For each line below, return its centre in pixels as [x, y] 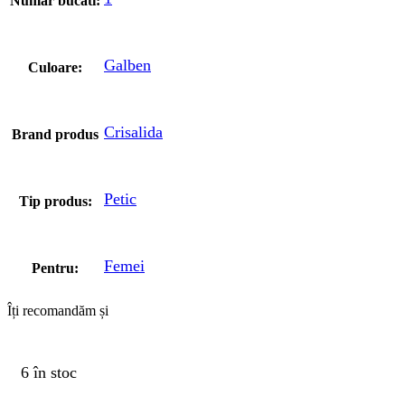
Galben [127, 66]
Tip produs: [55, 202]
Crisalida [133, 132]
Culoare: [55, 68]
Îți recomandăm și [58, 311]
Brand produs [55, 135]
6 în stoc [49, 372]
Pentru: [55, 268]
